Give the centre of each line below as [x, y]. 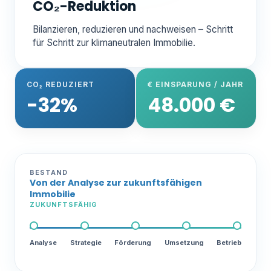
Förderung [133, 242]
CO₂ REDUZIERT [61, 85]
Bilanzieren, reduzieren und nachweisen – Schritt [132, 30]
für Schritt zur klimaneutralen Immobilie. [114, 43]
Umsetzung [184, 242]
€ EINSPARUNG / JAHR [196, 85]
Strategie [86, 242]
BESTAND [49, 172]
